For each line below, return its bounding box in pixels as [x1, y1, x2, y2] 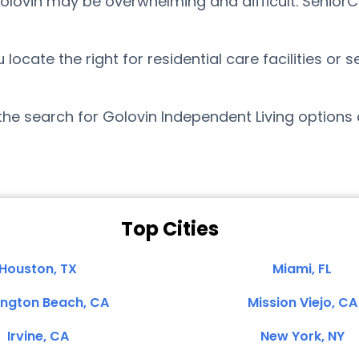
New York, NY [260, 327, 345, 345]
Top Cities [121, 216, 219, 242]
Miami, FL [272, 260, 332, 278]
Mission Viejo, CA [247, 293, 357, 312]
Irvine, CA [6, 327, 69, 345]
